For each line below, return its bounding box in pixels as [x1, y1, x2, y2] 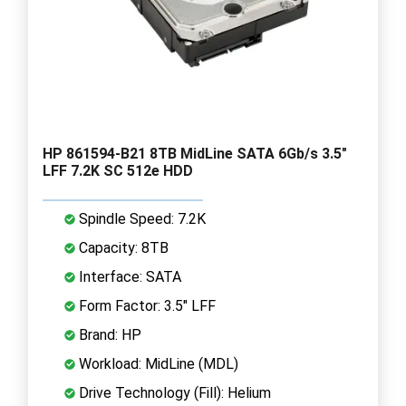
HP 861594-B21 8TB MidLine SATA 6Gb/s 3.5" [43, 144, 347, 162]
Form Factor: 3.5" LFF [75, 296, 216, 314]
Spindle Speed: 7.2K [75, 209, 206, 227]
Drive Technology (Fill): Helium [75, 383, 271, 401]
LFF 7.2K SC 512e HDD [43, 161, 193, 179]
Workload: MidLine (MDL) [75, 354, 238, 372]
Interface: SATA [75, 267, 181, 285]
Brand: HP [75, 325, 141, 343]
